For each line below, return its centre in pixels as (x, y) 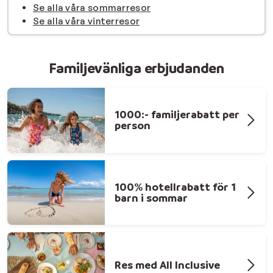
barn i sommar (151, 197)
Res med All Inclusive (167, 264)
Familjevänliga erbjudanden (136, 68)
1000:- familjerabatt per (177, 115)
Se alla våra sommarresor (92, 7)
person (133, 126)
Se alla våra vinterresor (87, 21)
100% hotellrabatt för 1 (175, 186)
